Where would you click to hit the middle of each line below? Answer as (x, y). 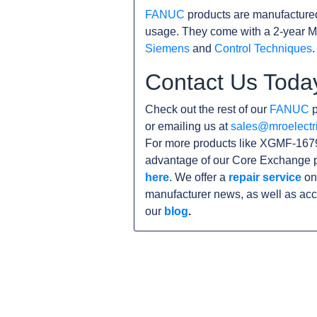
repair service (265, 177)
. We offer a (199, 177)
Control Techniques (263, 48)
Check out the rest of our (207, 109)
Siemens (167, 48)
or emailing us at (188, 126)
